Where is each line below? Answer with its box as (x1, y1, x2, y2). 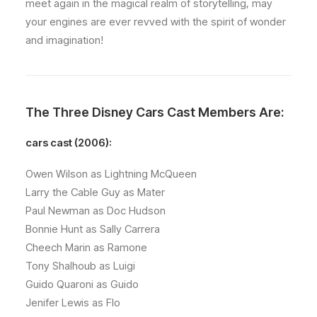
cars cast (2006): (25, 136, 112, 149)
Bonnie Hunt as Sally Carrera (25, 222, 160, 236)
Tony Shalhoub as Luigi (25, 259, 135, 272)
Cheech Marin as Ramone (25, 241, 147, 254)
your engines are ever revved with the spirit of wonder (25, 15, 286, 28)
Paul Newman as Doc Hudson (25, 204, 166, 217)
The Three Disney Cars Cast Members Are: (25, 105, 287, 120)
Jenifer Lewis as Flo (25, 296, 120, 309)
